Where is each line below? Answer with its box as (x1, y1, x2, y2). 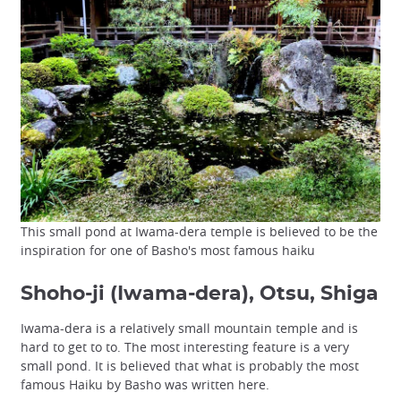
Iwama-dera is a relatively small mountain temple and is (21, 320, 358, 337)
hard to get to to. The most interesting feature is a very (21, 338, 349, 356)
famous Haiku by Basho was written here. (21, 376, 269, 394)
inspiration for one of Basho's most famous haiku (21, 242, 315, 260)
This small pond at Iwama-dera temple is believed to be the (21, 223, 378, 241)
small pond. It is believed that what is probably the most (21, 357, 359, 375)
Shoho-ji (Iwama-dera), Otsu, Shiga (21, 284, 379, 304)
